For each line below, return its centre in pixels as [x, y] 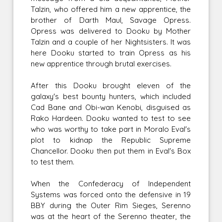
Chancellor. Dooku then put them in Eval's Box [111, 151]
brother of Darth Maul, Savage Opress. [111, 20]
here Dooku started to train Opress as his [111, 53]
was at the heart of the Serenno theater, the [111, 216]
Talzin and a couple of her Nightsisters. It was [111, 42]
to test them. [53, 162]
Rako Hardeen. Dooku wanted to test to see [111, 118]
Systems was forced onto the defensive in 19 [111, 194]
